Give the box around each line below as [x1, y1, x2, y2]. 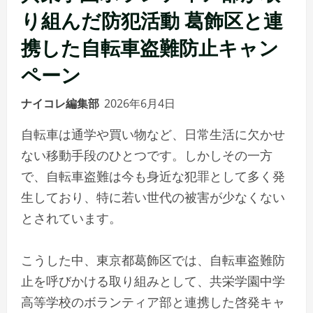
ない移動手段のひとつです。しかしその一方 [21, 147, 272, 164]
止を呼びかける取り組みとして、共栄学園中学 [21, 272, 285, 290]
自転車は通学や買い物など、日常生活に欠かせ [21, 126, 285, 143]
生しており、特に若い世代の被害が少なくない [21, 189, 285, 206]
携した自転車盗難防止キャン [21, 32, 279, 61]
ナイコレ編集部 [21, 96, 99, 112]
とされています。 [21, 210, 122, 227]
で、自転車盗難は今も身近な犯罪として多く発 [21, 168, 285, 185]
